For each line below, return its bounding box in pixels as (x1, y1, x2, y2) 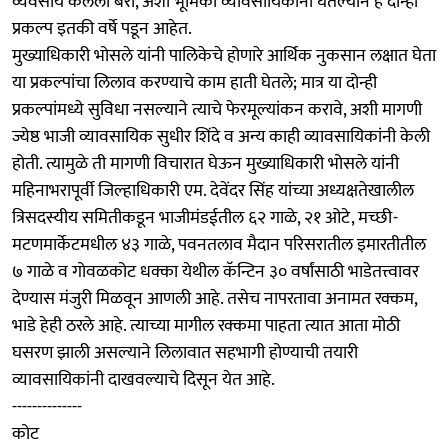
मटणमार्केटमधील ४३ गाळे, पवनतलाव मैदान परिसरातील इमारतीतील (12, 229, 426, 260)
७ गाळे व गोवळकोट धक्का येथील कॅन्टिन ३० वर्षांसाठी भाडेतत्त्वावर (12, 256, 419, 287)
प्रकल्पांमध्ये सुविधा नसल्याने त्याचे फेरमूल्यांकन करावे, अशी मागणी (12, 94, 422, 125)
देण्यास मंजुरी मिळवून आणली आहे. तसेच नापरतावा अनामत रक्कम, (12, 283, 417, 314)
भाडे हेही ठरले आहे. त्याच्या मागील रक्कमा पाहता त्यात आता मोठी (12, 310, 400, 341)
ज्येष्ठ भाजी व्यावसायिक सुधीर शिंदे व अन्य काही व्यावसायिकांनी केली (12, 121, 430, 152)
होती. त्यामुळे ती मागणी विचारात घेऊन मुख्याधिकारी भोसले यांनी (12, 148, 399, 179)
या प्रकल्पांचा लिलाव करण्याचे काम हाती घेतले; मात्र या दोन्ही (12, 67, 377, 98)
